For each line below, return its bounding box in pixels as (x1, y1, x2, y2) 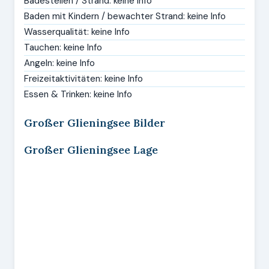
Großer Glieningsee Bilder (24, 116, 165, 130)
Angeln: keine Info (24, 57, 95, 69)
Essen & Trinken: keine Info (24, 88, 132, 100)
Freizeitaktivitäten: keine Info (24, 73, 143, 85)
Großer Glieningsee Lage (24, 143, 158, 157)
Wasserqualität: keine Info (24, 26, 130, 38)
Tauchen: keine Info (24, 41, 102, 53)
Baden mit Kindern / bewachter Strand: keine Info (24, 10, 226, 22)
